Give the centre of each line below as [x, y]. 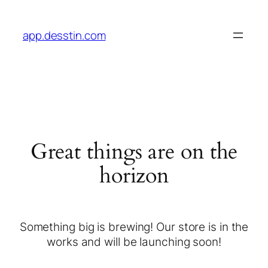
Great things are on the [134, 152]
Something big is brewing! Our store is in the [134, 226]
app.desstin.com [64, 35]
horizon [134, 176]
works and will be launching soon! [134, 241]
